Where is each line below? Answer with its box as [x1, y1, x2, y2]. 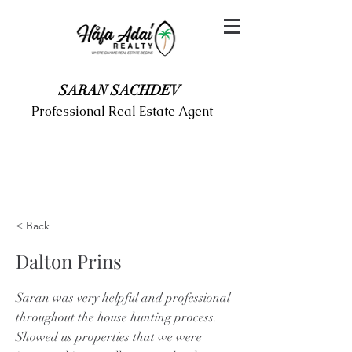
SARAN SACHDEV [59, 82, 181, 99]
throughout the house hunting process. [16, 310, 217, 325]
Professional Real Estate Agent [31, 103, 213, 119]
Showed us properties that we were [16, 329, 202, 345]
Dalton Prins [16, 248, 122, 273]
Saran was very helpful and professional [16, 290, 230, 306]
